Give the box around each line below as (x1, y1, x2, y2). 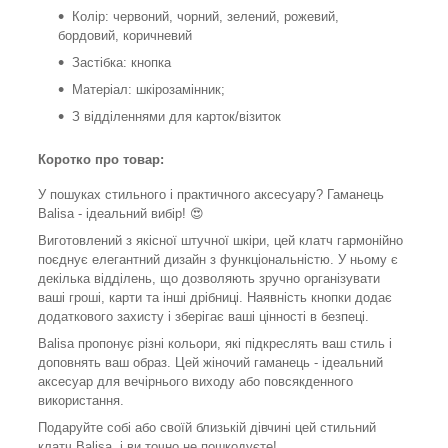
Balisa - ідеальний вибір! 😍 (38, 205, 204, 221)
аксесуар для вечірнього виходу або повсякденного (38, 373, 353, 389)
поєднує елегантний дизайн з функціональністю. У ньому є (38, 251, 398, 267)
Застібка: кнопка (72, 54, 171, 70)
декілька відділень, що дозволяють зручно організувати (38, 270, 380, 286)
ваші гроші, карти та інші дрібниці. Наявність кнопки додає (38, 289, 392, 305)
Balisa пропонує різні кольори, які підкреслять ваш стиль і (38, 335, 392, 351)
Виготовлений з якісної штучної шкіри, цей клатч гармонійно (38, 232, 403, 248)
